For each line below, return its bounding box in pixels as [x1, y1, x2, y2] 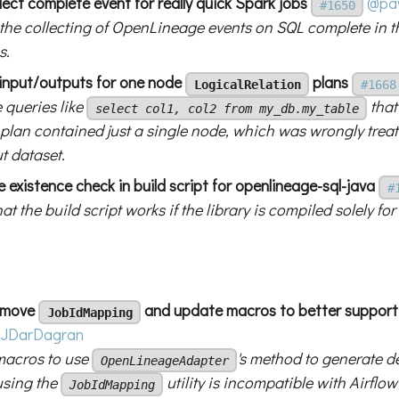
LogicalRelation [193, 77, 301, 92]
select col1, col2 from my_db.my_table [94, 101, 359, 116]
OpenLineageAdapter [100, 353, 229, 368]
